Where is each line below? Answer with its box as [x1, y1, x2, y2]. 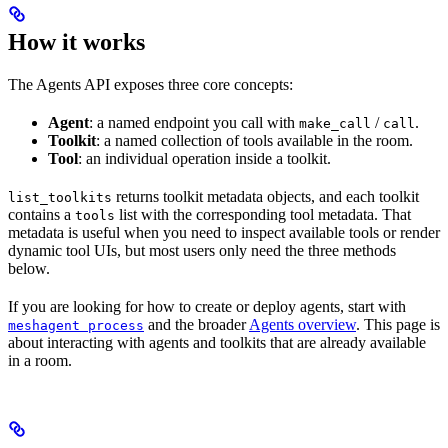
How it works [8, 29, 145, 56]
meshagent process [8, 318, 144, 334]
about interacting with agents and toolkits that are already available [8, 334, 426, 352]
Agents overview [249, 316, 356, 334]
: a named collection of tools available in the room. [96, 132, 413, 150]
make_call [299, 116, 371, 132]
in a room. [8, 352, 72, 370]
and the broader [144, 316, 249, 334]
